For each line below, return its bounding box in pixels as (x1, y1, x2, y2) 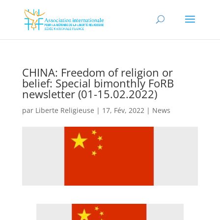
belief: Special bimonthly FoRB (22, 76, 174, 90)
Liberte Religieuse (35, 106, 94, 115)
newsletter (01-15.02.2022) (22, 86, 157, 101)
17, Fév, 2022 (102, 106, 144, 115)
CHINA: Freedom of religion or (22, 65, 173, 80)
